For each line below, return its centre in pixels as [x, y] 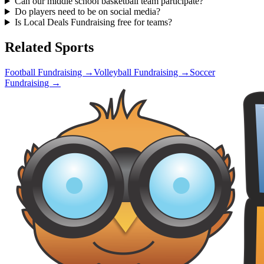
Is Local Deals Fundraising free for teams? [93, 22]
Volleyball [113, 72]
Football [20, 72]
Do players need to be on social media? [87, 12]
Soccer [202, 72]
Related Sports [49, 47]
